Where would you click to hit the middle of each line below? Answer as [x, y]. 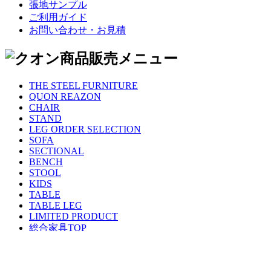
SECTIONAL [57, 151]
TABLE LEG [56, 205]
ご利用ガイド [58, 17]
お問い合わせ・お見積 [77, 30]
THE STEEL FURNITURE [83, 85]
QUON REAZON [65, 96]
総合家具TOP [58, 227]
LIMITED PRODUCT [73, 216]
